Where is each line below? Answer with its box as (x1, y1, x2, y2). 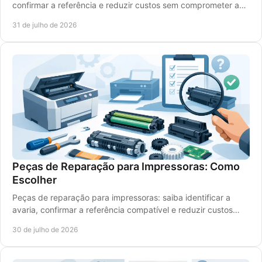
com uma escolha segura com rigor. (12, 217, 148, 227)
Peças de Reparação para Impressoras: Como (12, 160, 240, 173)
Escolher (12, 174, 57, 186)
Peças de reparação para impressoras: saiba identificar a (12, 192, 230, 202)
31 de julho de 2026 (12, 20, 77, 29)
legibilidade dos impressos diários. (12, 12, 143, 22)
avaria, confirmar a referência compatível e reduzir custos (12, 205, 233, 215)
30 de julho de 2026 (12, 225, 78, 234)
